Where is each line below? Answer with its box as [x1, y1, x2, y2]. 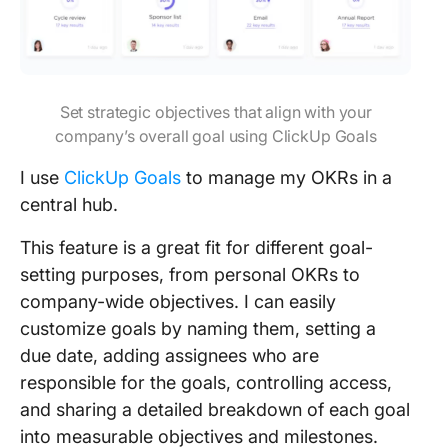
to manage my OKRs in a [181, 167, 392, 188]
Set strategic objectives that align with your [59, 102, 373, 122]
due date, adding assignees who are [20, 345, 319, 366]
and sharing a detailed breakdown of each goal [20, 399, 410, 420]
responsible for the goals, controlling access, [20, 372, 392, 393]
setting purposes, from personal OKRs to [20, 264, 360, 285]
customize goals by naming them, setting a [20, 318, 376, 339]
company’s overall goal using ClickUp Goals [55, 126, 377, 146]
